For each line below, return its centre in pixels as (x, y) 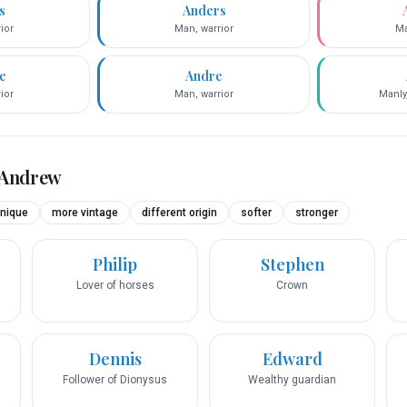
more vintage (85, 213)
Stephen (292, 265)
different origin (179, 213)
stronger (317, 213)
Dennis (115, 359)
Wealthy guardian (292, 380)
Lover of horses (115, 286)
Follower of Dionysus (115, 380)
